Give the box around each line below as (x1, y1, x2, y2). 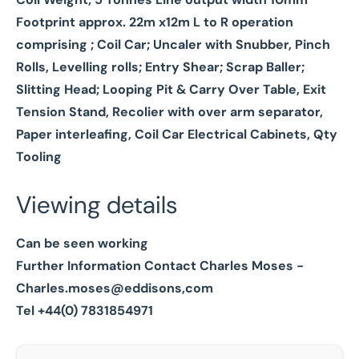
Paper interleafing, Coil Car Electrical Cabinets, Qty (16, 126, 337, 143)
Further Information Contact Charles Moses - (16, 257, 304, 274)
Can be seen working (16, 235, 148, 252)
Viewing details (16, 189, 177, 220)
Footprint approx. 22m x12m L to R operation (16, 14, 293, 30)
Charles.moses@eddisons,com (16, 280, 213, 296)
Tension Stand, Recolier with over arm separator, (16, 103, 323, 120)
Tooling (16, 148, 62, 165)
